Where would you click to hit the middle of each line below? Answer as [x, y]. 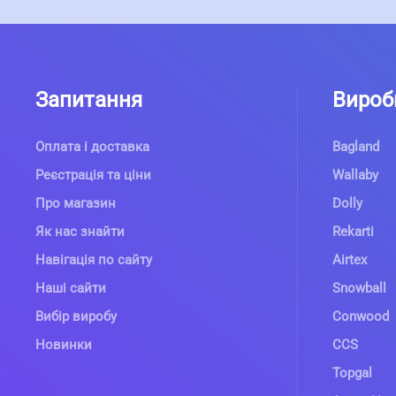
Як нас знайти [80, 232]
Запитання [89, 100]
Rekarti [353, 232]
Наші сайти [71, 288]
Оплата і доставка [92, 147]
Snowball [359, 288]
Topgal [352, 373]
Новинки [64, 345]
